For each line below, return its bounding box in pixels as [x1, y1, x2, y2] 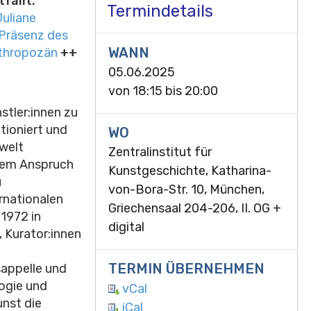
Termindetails [106, 1, 213, 22]
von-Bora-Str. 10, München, [108, 182, 264, 198]
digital [108, 219, 144, 235]
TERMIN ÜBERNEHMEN [108, 260, 264, 278]
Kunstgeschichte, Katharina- [108, 163, 271, 179]
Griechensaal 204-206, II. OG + [108, 201, 281, 217]
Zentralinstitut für [108, 144, 212, 160]
